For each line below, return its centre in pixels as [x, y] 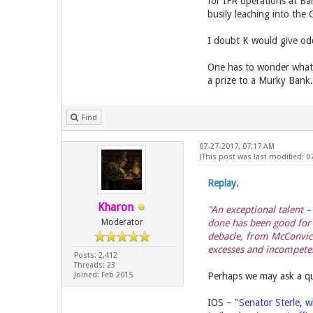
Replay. [223, 183]
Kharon [115, 207]
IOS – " [223, 303]
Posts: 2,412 [95, 255]
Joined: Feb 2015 [103, 275]
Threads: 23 [94, 265]
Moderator [123, 222]
